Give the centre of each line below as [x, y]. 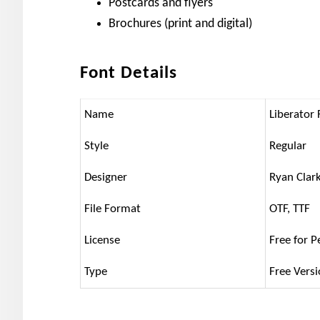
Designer [106, 177]
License [102, 240]
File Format [112, 209]
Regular [288, 146]
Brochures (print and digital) [180, 24]
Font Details [129, 73]
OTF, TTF [290, 209]
